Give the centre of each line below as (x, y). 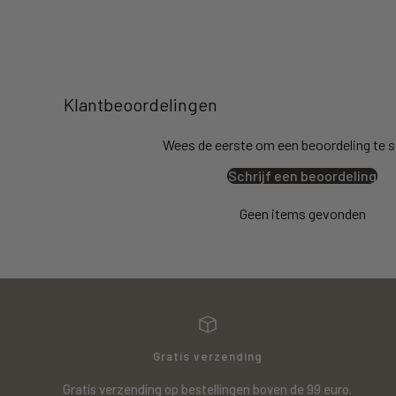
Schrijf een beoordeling (302, 175)
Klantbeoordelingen (141, 104)
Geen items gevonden (302, 213)
